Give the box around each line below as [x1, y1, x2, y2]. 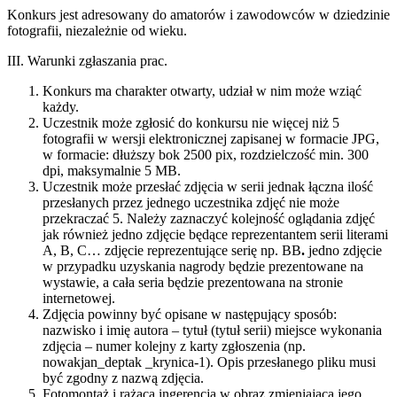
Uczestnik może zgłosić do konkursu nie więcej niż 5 [43, 115, 339, 131]
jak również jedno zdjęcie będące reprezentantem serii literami [43, 227, 388, 243]
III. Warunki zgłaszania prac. [7, 53, 167, 69]
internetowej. [43, 291, 115, 307]
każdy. [43, 99, 79, 115]
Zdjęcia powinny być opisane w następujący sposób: [43, 307, 337, 323]
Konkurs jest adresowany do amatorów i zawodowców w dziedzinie [7, 7, 390, 23]
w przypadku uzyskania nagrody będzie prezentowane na [43, 259, 363, 275]
